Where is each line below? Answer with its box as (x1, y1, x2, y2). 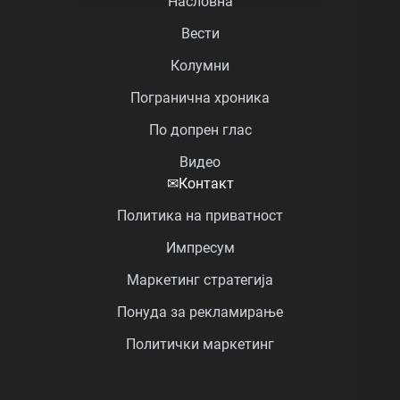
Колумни (171, 57, 229, 75)
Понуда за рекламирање (117, 304, 283, 321)
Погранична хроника (130, 89, 270, 107)
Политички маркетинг (126, 336, 274, 354)
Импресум (165, 239, 235, 257)
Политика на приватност (117, 207, 283, 225)
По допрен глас (148, 121, 252, 139)
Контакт (178, 175, 234, 193)
